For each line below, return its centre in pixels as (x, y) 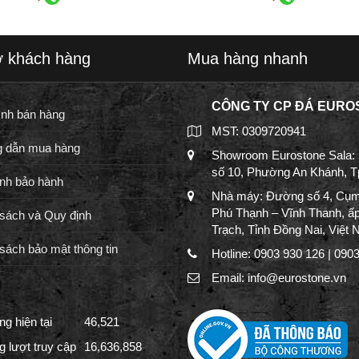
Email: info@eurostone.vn (279, 278)
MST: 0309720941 (259, 131)
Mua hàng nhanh (248, 58)
